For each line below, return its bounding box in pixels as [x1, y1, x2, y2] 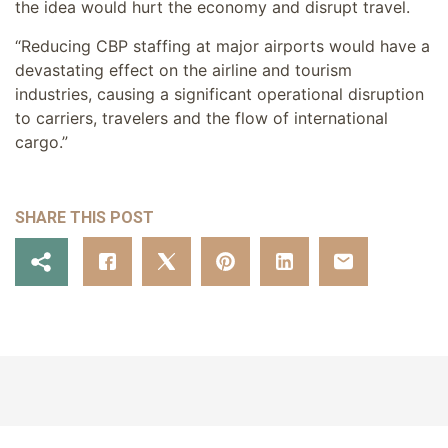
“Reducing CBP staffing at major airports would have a [15, 35, 430, 56]
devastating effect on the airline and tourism [15, 59, 352, 80]
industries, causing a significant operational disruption [15, 83, 424, 104]
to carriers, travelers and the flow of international [15, 107, 388, 128]
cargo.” [15, 131, 68, 152]
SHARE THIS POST [15, 208, 154, 227]
